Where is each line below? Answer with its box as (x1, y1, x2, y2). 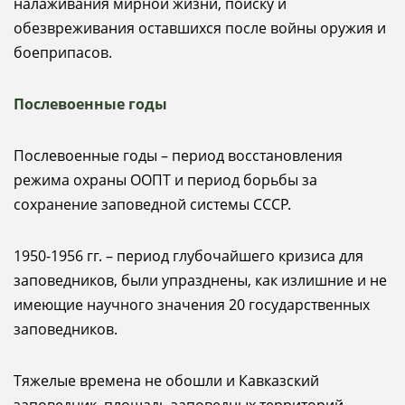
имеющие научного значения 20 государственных (14, 295, 370, 315)
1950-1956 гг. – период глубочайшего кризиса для (14, 246, 363, 266)
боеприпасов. (14, 42, 112, 62)
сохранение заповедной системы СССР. (14, 194, 291, 214)
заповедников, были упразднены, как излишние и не (14, 270, 387, 290)
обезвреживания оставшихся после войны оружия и (14, 18, 386, 38)
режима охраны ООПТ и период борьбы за (14, 170, 317, 190)
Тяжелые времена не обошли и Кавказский (14, 371, 319, 391)
